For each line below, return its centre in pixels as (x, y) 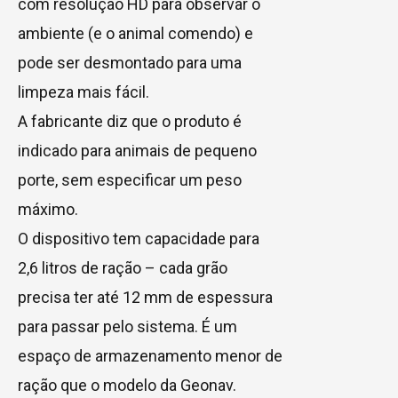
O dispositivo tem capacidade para (139, 238)
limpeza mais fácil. (84, 92)
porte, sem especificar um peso (130, 179)
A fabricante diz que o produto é (130, 121)
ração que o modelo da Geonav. (127, 385)
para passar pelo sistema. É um (127, 326)
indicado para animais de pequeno (137, 150)
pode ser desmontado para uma (130, 62)
